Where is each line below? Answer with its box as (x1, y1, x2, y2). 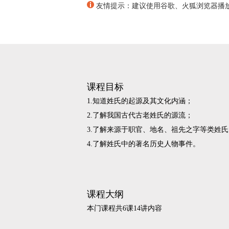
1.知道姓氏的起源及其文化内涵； (87, 97, 193, 105)
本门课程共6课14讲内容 (87, 204, 162, 212)
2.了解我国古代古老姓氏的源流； (87, 111, 193, 119)
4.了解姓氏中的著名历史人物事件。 (87, 140, 200, 148)
